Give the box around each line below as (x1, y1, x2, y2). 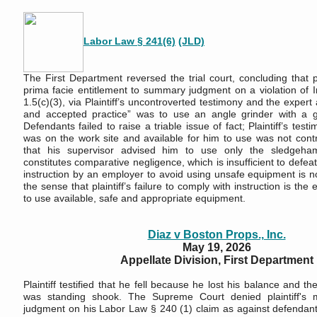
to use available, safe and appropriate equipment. (23, 192, 246, 204)
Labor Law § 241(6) (83, 35, 175, 47)
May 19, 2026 (182, 241, 251, 253)
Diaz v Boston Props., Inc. (147, 229, 286, 241)
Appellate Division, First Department (120, 254, 313, 266)
